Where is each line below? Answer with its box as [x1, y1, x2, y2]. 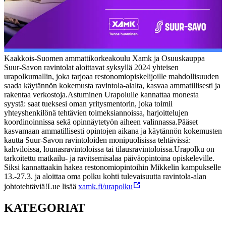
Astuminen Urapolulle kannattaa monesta [68, 90, 199, 99]
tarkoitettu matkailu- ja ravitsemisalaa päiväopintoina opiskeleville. [4, 153, 214, 162]
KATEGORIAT [4, 201, 85, 214]
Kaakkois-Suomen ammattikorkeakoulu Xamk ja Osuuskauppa [4, 53, 205, 63]
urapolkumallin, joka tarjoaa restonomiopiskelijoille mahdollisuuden [4, 72, 219, 81]
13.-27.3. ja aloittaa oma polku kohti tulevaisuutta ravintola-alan [4, 172, 206, 181]
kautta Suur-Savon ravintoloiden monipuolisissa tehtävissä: [4, 135, 191, 144]
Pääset [178, 117, 198, 126]
